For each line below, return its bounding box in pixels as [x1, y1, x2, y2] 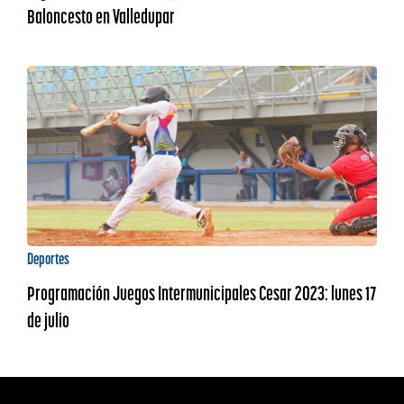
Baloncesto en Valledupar [26, 4, 175, 29]
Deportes [26, 248, 69, 269]
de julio [26, 308, 69, 333]
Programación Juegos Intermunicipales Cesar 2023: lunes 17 [26, 280, 376, 306]
